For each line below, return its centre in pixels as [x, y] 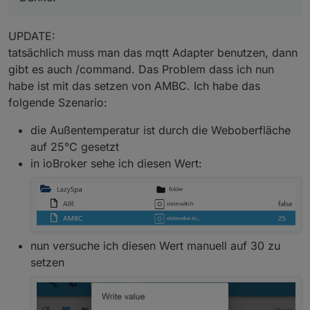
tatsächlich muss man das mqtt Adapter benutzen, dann [153, 53]
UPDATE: [32, 36]
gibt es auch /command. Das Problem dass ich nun [141, 70]
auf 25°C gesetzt [75, 147]
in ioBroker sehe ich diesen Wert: [116, 164]
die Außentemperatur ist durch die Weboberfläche [161, 130]
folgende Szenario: [58, 103]
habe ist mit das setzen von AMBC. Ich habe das [134, 86]
